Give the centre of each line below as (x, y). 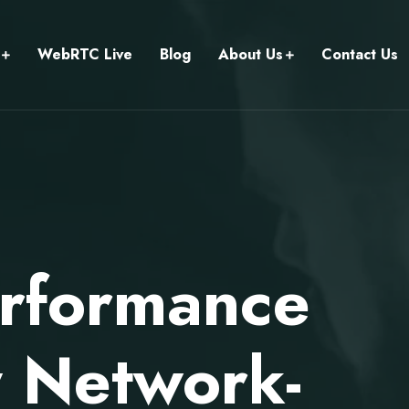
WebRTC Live (85, 54)
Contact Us (360, 54)
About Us (251, 54)
